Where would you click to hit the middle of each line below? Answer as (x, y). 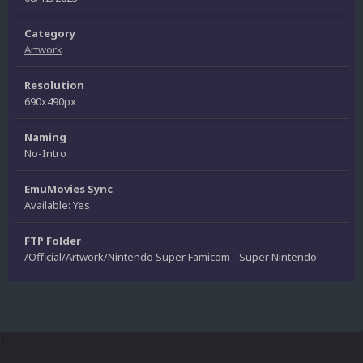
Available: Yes (57, 205)
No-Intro (45, 153)
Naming (45, 137)
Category (50, 33)
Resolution (54, 85)
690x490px (50, 101)
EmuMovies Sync (68, 188)
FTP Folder (53, 240)
